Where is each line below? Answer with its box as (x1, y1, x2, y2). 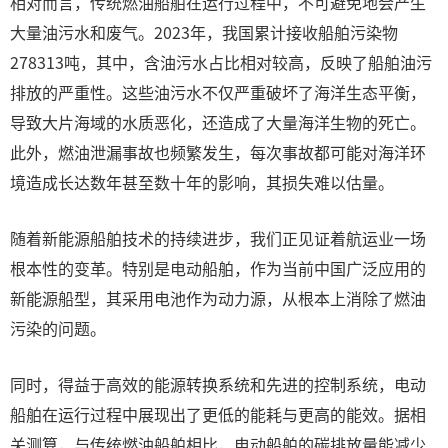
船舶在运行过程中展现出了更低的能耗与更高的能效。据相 (10, 402, 426, 426)
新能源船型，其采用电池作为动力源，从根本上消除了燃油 (10, 286, 426, 310)
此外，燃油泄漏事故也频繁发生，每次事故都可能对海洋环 (10, 140, 426, 164)
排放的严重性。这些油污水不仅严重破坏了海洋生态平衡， (10, 80, 426, 104)
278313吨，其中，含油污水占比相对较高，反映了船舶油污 (10, 50, 432, 74)
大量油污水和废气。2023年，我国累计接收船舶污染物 (10, 20, 398, 44)
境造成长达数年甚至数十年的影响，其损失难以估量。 (10, 170, 394, 194)
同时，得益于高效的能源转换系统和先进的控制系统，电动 (10, 372, 426, 396)
